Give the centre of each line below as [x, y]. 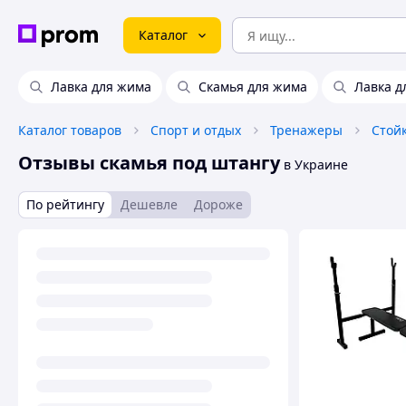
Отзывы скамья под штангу [149, 163]
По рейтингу [65, 204]
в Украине [314, 164]
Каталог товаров [70, 130]
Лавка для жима [101, 87]
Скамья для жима [253, 87]
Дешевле [149, 204]
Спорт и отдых [196, 130]
